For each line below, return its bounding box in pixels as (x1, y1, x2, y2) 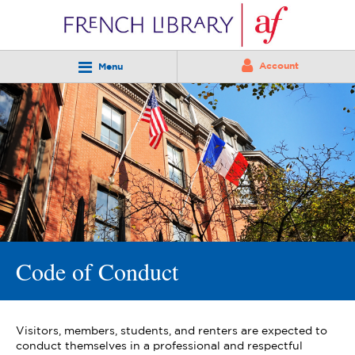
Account (259, 62, 299, 71)
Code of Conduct (16, 255, 178, 287)
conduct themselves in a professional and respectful (16, 342, 303, 351)
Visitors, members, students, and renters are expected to (16, 326, 327, 336)
